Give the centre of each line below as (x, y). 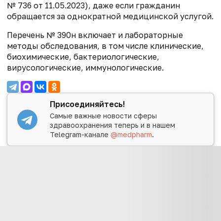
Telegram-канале (80, 134)
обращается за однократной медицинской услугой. (110, 17)
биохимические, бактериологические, (83, 57)
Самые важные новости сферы (104, 115)
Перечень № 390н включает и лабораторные (95, 35)
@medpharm (131, 134)
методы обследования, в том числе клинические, (105, 46)
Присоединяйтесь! (88, 104)
